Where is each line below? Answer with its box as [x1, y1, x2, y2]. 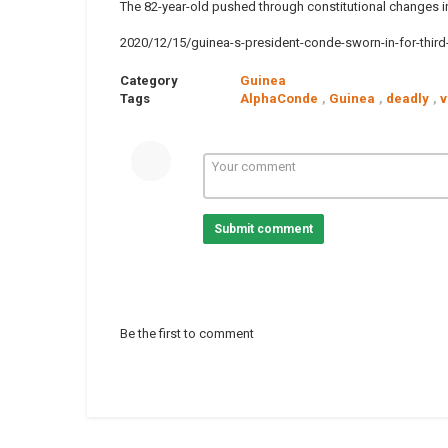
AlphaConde [240, 91, 318, 106]
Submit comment [213, 222, 313, 236]
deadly [386, 91, 429, 106]
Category [120, 73, 178, 88]
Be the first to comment [120, 326, 254, 341]
